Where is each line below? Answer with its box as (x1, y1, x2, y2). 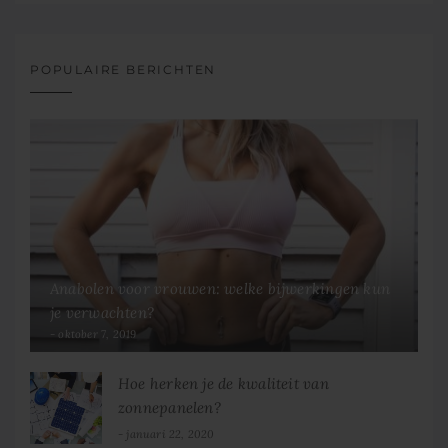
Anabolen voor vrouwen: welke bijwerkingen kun (50, 279, 391, 299)
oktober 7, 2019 (58, 327, 137, 342)
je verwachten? (50, 303, 155, 323)
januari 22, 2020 (126, 427, 215, 442)
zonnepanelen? (118, 398, 221, 418)
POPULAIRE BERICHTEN (30, 62, 217, 78)
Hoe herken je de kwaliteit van (118, 374, 329, 394)
